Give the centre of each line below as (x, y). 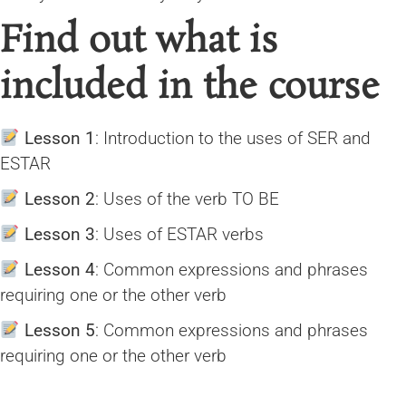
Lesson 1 (59, 139)
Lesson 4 (59, 270)
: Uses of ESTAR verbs (179, 235)
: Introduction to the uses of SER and (232, 139)
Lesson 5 (59, 331)
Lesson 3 (59, 235)
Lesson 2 (59, 199)
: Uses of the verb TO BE (187, 199)
